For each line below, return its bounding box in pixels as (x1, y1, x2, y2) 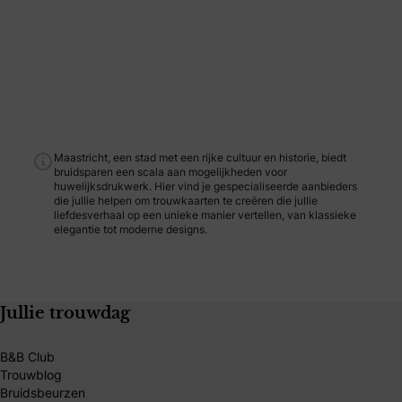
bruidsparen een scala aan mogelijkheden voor (54, 164, 287, 179)
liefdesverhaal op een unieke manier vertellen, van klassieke (54, 207, 356, 223)
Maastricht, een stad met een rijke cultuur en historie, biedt (54, 150, 346, 165)
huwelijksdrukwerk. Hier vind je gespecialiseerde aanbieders (54, 179, 357, 194)
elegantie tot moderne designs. (54, 222, 207, 237)
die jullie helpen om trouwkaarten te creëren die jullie (54, 193, 318, 208)
